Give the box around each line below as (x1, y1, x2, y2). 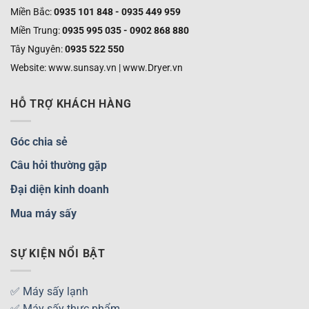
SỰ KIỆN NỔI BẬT (10, 247, 106, 261)
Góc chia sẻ (10, 134, 68, 148)
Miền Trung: (10, 25, 62, 37)
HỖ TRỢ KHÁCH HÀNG (10, 97, 132, 111)
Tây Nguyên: (10, 43, 65, 55)
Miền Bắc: (10, 6, 54, 18)
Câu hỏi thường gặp (10, 159, 107, 172)
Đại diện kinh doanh (10, 182, 109, 196)
